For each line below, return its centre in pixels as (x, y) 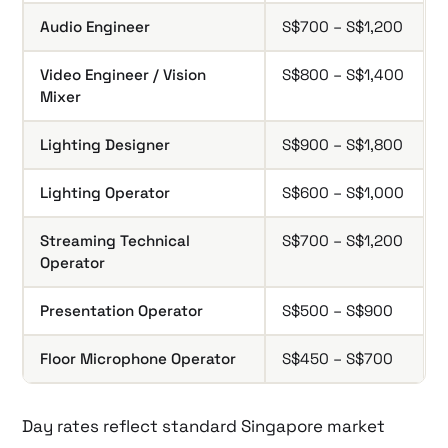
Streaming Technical (115, 240)
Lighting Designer (105, 144)
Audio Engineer (95, 26)
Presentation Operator (122, 310)
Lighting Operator (105, 192)
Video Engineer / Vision (123, 74)
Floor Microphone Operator (138, 358)
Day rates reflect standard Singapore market (204, 425)
